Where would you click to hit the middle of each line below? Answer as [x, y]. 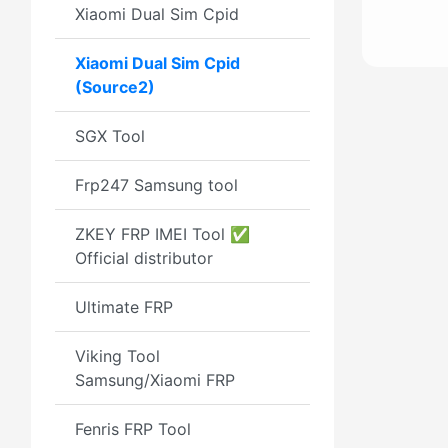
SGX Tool [110, 136]
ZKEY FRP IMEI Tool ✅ [162, 234]
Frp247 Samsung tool [156, 185]
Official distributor [144, 258]
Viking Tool [117, 356]
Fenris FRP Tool [133, 429]
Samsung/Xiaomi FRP [155, 380]
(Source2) [115, 87]
